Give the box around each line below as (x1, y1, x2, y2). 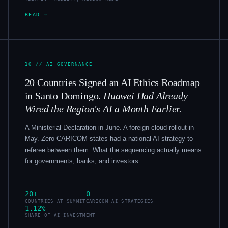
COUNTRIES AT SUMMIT (24, 198, 86, 204)
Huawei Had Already (103, 90, 188, 102)
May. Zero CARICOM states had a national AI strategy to (24, 135, 193, 143)
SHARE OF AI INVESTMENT (24, 213, 96, 218)
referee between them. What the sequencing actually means (24, 146, 202, 154)
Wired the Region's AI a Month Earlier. (24, 103, 182, 115)
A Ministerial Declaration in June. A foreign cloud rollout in (24, 124, 194, 132)
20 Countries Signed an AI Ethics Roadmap (24, 77, 200, 89)
